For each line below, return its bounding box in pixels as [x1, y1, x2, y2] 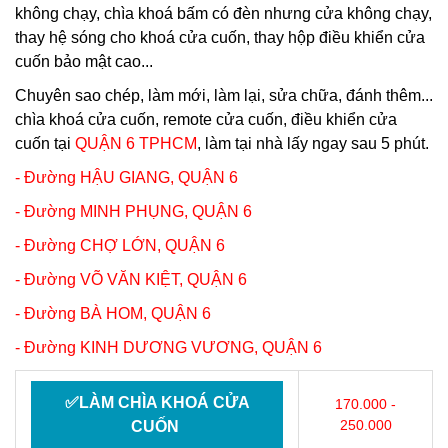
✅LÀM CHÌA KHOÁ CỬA [64, 394, 250, 411]
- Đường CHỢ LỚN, [15, 237, 165, 254]
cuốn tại [15, 135, 75, 152]
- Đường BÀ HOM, [15, 305, 151, 322]
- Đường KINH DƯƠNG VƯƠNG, [15, 339, 262, 356]
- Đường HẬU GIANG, [15, 169, 178, 186]
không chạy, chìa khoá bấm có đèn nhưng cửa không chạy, [15, 5, 432, 22]
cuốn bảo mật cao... [15, 53, 157, 70]
